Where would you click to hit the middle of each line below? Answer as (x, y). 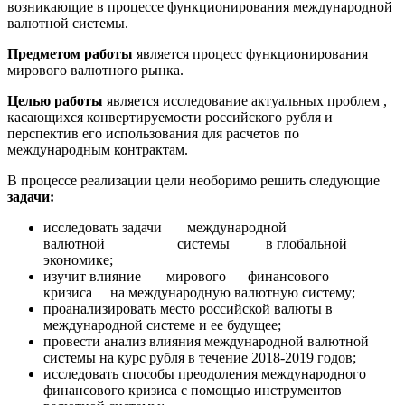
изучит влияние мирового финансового (221, 276)
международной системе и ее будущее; (162, 325)
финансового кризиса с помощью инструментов (193, 390)
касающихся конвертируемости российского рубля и (170, 117)
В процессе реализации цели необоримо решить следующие (193, 180)
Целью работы (57, 101)
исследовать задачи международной (170, 227)
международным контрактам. (98, 150)
